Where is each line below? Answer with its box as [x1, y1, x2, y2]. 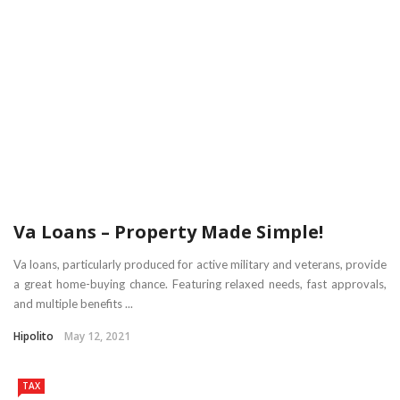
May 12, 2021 [64, 328, 130, 344]
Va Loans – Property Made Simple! [13, 219, 323, 244]
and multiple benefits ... [13, 296, 133, 311]
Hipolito [13, 328, 54, 344]
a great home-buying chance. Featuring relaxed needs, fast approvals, [13, 276, 387, 291]
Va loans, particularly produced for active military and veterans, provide [13, 256, 387, 271]
